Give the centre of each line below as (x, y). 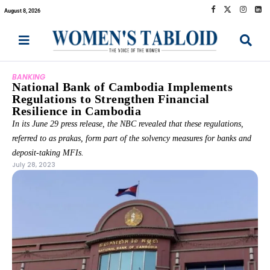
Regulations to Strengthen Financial (111, 99)
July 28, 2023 (34, 165)
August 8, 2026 (22, 11)
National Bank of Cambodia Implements (122, 87)
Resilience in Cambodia (77, 111)
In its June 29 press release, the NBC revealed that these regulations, (128, 124)
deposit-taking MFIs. (48, 153)
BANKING (29, 77)
